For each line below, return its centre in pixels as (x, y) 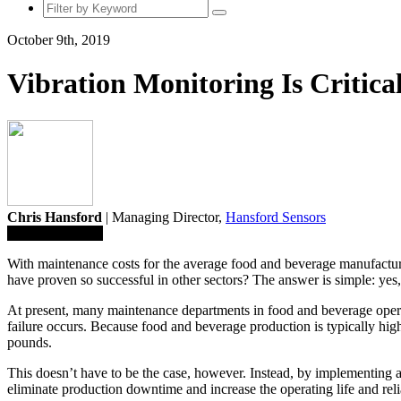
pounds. (30, 342)
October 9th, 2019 (59, 39)
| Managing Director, (164, 217)
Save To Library (55, 233)
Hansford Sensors (276, 217)
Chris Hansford (55, 217)
